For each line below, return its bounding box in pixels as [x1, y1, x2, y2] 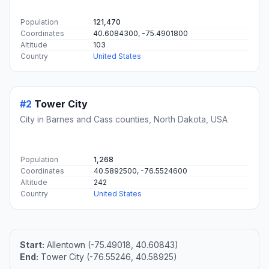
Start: [20, 240, 44, 250]
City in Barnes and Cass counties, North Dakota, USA [20, 114, 228, 125]
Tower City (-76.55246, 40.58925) [38, 252, 177, 262]
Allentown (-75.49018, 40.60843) [44, 240, 178, 250]
